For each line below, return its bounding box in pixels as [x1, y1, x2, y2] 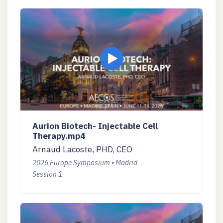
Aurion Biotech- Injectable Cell [32, 120, 158, 132]
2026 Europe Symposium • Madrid [32, 158, 137, 168]
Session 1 [32, 170, 62, 179]
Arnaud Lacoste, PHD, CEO [32, 144, 132, 155]
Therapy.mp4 [32, 130, 85, 142]
